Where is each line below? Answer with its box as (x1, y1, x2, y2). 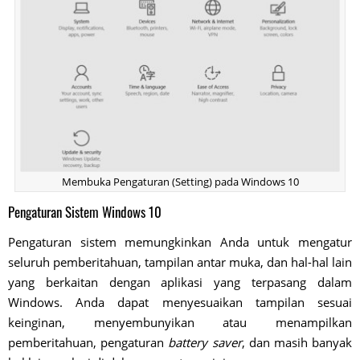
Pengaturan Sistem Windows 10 (8, 202, 162, 223)
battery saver (168, 334, 242, 351)
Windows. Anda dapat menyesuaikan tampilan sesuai (8, 294, 352, 311)
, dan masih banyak (241, 334, 353, 351)
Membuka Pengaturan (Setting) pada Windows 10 (61, 174, 299, 190)
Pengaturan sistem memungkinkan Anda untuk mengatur (8, 234, 352, 251)
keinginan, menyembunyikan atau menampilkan (8, 314, 352, 331)
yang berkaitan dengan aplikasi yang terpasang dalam (8, 274, 352, 291)
